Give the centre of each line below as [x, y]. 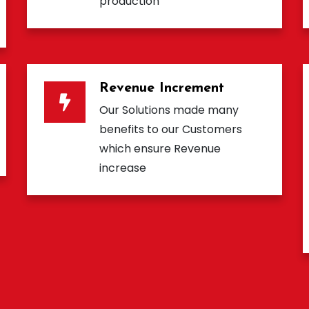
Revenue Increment [162, 89]
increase [123, 168]
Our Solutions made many [169, 110]
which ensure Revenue [160, 149]
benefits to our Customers [171, 130]
